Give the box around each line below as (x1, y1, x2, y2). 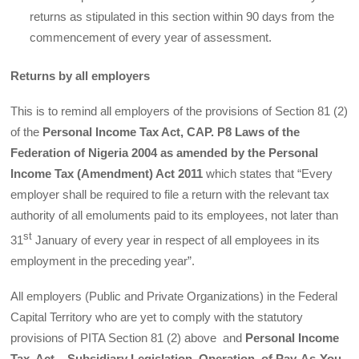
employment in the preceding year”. (10, 253, 196, 268)
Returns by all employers (10, 68, 151, 83)
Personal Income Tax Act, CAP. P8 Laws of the (42, 124, 301, 139)
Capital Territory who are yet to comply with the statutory (10, 310, 304, 325)
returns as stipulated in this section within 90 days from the (30, 10, 335, 24)
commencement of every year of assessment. (30, 30, 272, 45)
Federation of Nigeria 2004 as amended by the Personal (10, 145, 319, 159)
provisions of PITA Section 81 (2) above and (10, 331, 246, 345)
